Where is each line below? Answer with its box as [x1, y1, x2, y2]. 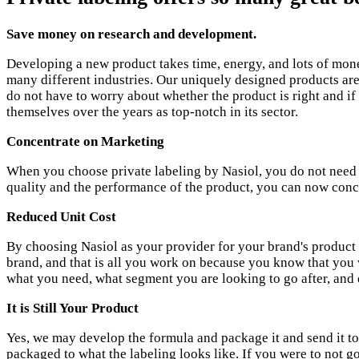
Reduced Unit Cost [6, 209, 116, 225]
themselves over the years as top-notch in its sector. [6, 104, 298, 120]
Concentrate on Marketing [6, 134, 164, 150]
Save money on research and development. [6, 26, 256, 42]
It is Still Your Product [6, 301, 139, 317]
